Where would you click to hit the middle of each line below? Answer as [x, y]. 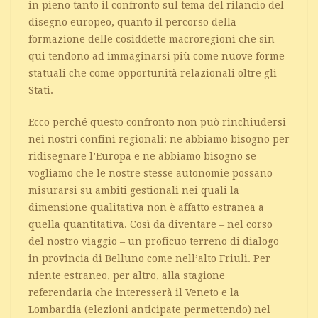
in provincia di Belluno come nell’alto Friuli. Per [149, 258]
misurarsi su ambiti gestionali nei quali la [134, 190]
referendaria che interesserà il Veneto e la [134, 292]
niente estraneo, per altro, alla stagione [127, 275]
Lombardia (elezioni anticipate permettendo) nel [149, 309]
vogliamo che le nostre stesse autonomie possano [150, 173]
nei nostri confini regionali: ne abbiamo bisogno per [159, 139]
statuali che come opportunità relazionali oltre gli [153, 73]
